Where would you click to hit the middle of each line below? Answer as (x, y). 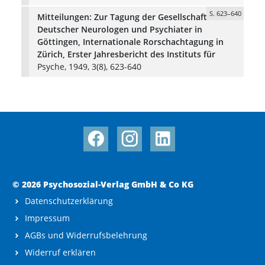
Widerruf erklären (60, 253)
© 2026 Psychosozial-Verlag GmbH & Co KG (103, 185)
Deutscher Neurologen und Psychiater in (119, 29)
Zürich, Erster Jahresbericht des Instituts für (126, 54)
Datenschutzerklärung (69, 201)
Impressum (47, 218)
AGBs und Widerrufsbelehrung (86, 235)
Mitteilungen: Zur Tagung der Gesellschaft (122, 17)
